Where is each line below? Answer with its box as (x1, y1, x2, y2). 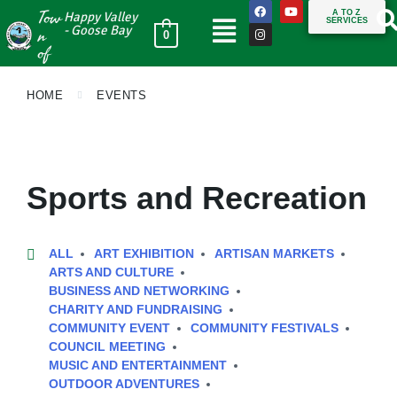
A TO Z (332, 8, 362, 17)
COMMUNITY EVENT (49, 321, 170, 335)
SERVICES (325, 16, 368, 25)
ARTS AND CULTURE (49, 265, 174, 279)
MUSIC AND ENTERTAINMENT (49, 358, 227, 372)
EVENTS (97, 89, 147, 102)
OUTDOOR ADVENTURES (49, 377, 199, 391)
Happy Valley (63, 9, 137, 25)
